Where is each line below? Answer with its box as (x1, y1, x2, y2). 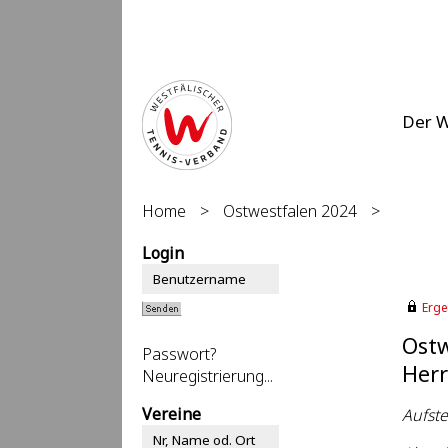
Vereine (142, 403, 201, 425)
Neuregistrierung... (142, 365, 273, 387)
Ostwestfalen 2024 (223, 200, 357, 222)
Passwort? (142, 343, 216, 365)
